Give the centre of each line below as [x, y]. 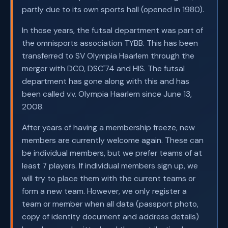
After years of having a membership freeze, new [108, 128]
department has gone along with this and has [105, 81]
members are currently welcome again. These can [112, 140]
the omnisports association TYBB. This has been [110, 43]
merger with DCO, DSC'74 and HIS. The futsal [103, 69]
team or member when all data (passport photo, [110, 204]
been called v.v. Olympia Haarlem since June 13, [107, 94]
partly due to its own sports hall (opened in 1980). [113, 10]
